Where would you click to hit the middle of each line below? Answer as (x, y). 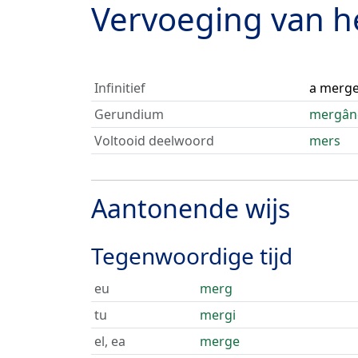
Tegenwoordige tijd (192, 256)
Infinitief (120, 88)
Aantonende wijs (191, 208)
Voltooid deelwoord (154, 141)
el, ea (110, 341)
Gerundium (129, 114)
